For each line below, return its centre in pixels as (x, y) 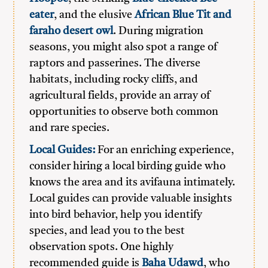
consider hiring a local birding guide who (128, 166)
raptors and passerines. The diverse (115, 63)
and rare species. (70, 128)
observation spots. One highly (102, 247)
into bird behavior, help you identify (116, 215)
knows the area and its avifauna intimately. (133, 182)
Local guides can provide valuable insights (131, 199)
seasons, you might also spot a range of (124, 47)
